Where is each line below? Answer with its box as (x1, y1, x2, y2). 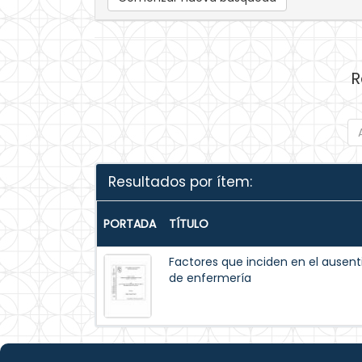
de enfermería (169, 270, 251, 286)
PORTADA (103, 216, 156, 232)
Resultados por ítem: (108, 172, 252, 192)
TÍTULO (169, 216, 208, 232)
